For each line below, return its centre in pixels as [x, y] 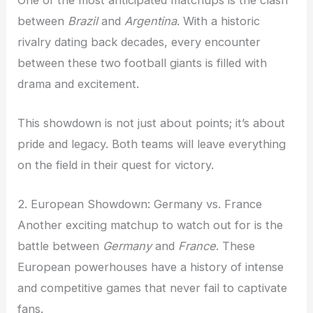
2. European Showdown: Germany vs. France [140, 204]
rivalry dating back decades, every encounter [139, 42]
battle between [60, 246]
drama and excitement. [79, 83]
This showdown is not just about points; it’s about [152, 123]
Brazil [83, 21]
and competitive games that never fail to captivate [153, 288]
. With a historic [219, 21]
